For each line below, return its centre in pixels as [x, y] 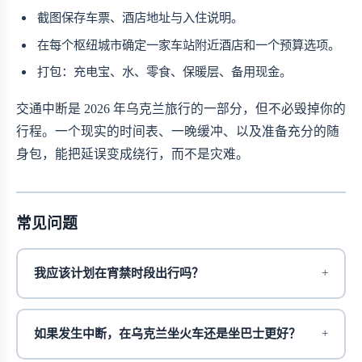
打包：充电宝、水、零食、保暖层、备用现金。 [165, 72]
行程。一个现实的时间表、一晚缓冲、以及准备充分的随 [178, 132]
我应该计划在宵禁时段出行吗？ [119, 274]
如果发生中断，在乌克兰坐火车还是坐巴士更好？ [167, 334]
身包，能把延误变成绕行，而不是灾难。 [133, 154]
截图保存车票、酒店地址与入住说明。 [141, 18]
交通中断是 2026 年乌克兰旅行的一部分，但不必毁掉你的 [181, 109]
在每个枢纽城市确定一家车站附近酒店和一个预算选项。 [189, 44]
